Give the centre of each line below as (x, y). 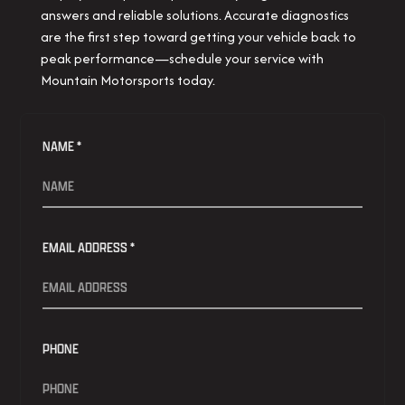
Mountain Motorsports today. (127, 80)
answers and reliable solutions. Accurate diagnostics (194, 15)
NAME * (62, 146)
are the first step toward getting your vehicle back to (198, 37)
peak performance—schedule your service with (182, 58)
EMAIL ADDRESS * (89, 247)
